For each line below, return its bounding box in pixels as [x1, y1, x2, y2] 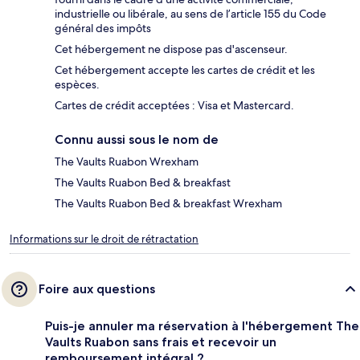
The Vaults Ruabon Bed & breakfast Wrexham [55, 196, 282, 211]
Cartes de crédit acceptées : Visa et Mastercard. [55, 98, 294, 113]
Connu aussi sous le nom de [55, 132, 219, 148]
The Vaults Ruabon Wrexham [55, 154, 198, 170]
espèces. [55, 77, 100, 92]
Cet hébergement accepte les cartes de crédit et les [55, 63, 315, 78]
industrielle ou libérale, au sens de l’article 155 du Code [55, 6, 326, 22]
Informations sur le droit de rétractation [10, 232, 198, 247]
